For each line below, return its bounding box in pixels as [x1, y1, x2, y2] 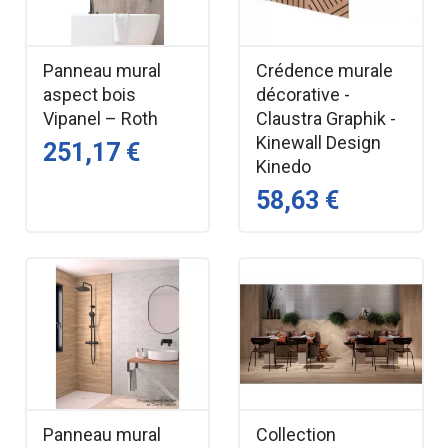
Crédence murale [256, 59, 393, 81]
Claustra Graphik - [256, 107, 396, 129]
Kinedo [256, 155, 311, 177]
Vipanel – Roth [42, 107, 158, 129]
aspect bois [42, 83, 136, 105]
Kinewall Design [256, 131, 381, 153]
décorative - [256, 83, 350, 105]
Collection [256, 423, 336, 445]
